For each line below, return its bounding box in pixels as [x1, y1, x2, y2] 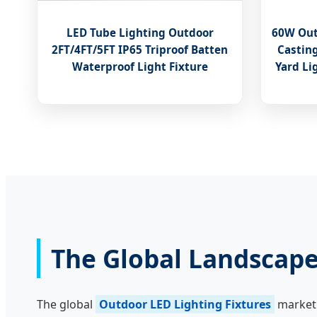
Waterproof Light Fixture [71, 59, 208, 74]
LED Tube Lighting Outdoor [66, 25, 214, 40]
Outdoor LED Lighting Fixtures [99, 296, 271, 313]
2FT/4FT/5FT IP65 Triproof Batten [52, 42, 229, 57]
